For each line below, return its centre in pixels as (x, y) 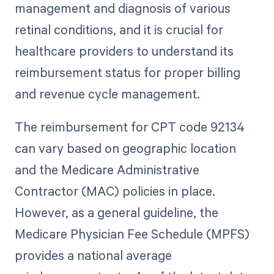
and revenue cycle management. (107, 94)
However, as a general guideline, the (116, 213)
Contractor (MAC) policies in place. (115, 191)
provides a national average (93, 255)
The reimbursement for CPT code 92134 (129, 127)
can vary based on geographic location (125, 148)
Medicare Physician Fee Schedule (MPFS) (132, 234)
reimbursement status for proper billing (127, 72)
